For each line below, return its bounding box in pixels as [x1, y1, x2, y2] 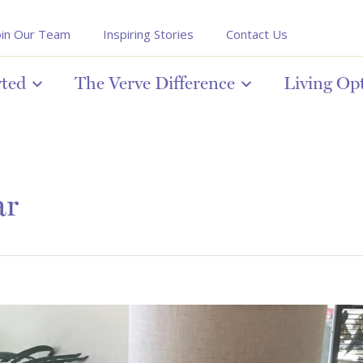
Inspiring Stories [103, 26, 194, 42]
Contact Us [226, 26, 288, 42]
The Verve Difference [75, 72, 235, 93]
